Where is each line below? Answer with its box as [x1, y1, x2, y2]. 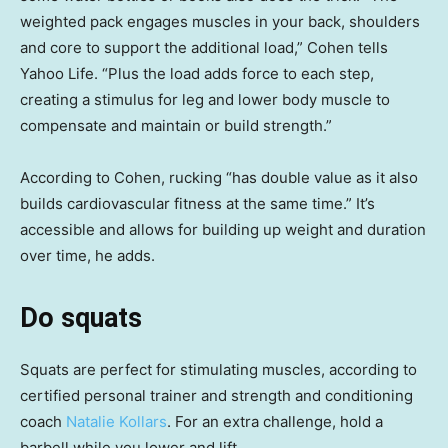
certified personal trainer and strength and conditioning [20, 385, 413, 405]
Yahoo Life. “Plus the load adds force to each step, [20, 63, 374, 83]
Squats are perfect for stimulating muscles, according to [20, 359, 417, 379]
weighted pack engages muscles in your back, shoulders [20, 11, 420, 31]
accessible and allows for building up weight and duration [20, 219, 426, 239]
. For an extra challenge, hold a [167, 411, 383, 431]
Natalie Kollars [66, 411, 167, 431]
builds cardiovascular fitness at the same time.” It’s [20, 193, 375, 213]
